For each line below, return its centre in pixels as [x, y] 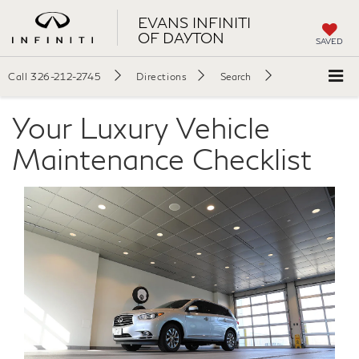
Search [236, 77]
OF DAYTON [181, 37]
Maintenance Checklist [162, 158]
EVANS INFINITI [194, 22]
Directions [162, 77]
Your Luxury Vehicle [141, 127]
